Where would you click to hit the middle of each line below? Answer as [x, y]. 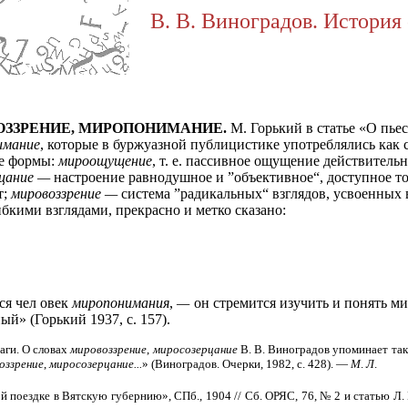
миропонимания [121, 303]
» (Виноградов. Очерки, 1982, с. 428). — [246, 364]
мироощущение [105, 161]
